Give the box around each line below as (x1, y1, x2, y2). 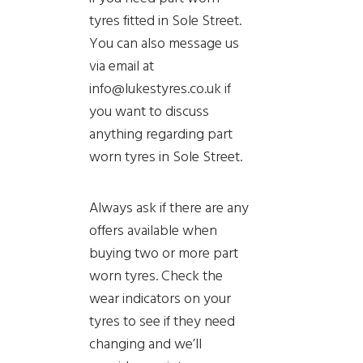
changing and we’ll (89, 331, 202, 354)
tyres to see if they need (89, 309, 235, 331)
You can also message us (89, 32, 239, 54)
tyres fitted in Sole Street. (89, 9, 241, 32)
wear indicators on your (89, 286, 231, 309)
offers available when (89, 218, 217, 241)
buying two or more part (89, 241, 238, 263)
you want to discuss (89, 100, 209, 122)
